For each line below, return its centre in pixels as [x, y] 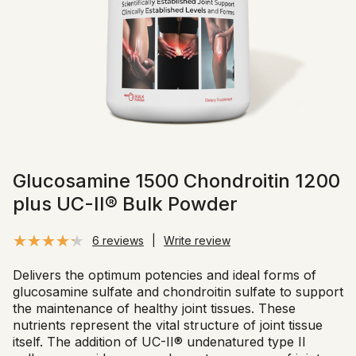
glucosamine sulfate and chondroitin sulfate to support [178, 292]
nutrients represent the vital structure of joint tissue [168, 325]
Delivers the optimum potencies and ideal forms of [164, 275]
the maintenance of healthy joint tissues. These [154, 309]
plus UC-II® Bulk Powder [125, 204]
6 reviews [118, 240]
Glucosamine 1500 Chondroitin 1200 [176, 181]
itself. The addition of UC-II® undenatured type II [159, 342]
